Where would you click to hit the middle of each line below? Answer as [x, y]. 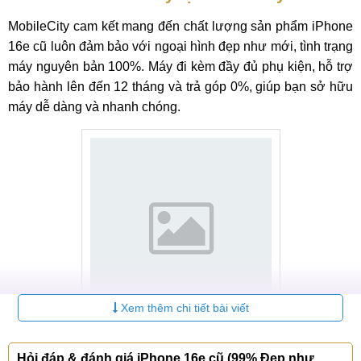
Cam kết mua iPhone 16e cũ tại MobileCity [180, 343]
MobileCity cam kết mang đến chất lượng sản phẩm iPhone [180, 26]
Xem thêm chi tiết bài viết [183, 308]
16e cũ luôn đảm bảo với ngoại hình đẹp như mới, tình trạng [180, 46]
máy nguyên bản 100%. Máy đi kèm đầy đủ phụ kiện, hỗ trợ [180, 66]
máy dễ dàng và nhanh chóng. [94, 107]
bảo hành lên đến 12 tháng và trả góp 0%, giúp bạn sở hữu [180, 87]
